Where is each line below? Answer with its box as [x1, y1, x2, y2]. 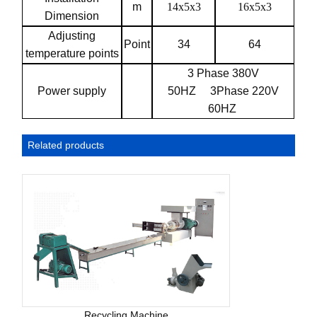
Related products [28, 139, 105, 151]
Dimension [45, 10, 100, 23]
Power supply [38, 85, 107, 98]
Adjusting [48, 30, 96, 42]
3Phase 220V [210, 85, 279, 98]
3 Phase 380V [188, 67, 260, 80]
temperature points [25, 47, 119, 60]
